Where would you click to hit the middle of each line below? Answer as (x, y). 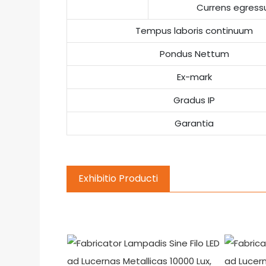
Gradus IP (194, 100)
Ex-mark (194, 77)
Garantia (194, 123)
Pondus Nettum (194, 54)
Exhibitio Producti (118, 178)
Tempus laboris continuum (194, 31)
